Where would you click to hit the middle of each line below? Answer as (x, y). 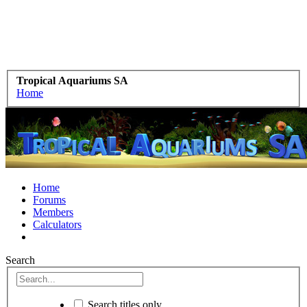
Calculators (57, 225)
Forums (49, 200)
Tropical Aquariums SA (72, 81)
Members (53, 212)
